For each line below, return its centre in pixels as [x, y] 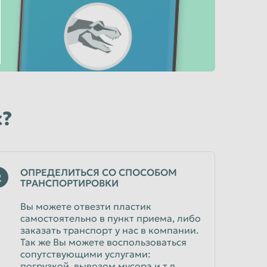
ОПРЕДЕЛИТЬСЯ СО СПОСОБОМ [99, 172]
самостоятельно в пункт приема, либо [111, 218]
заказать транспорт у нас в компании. [109, 230]
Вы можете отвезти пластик [86, 206]
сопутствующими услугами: [86, 254]
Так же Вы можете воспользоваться [103, 242]
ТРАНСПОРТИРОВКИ [69, 183]
